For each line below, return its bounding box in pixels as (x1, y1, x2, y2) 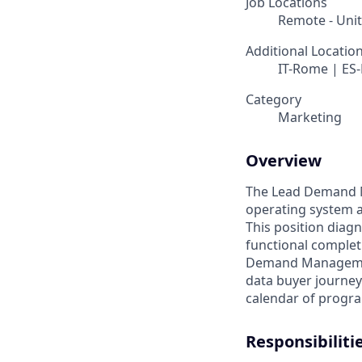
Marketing (278, 108, 342, 127)
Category (246, 90, 301, 109)
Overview (246, 149, 322, 172)
